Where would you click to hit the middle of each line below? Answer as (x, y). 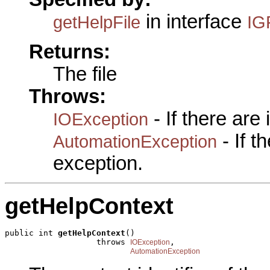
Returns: (70, 52)
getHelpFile (97, 22)
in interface (194, 21)
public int (31, 233)
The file (85, 74)
